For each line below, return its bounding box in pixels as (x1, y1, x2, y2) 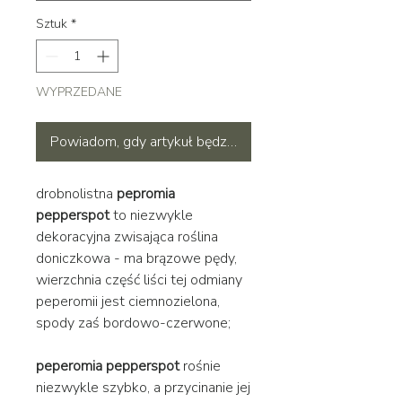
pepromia (117, 183, 175, 204)
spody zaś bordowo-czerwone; (36, 312, 231, 333)
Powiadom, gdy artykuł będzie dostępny (50, 131, 300, 152)
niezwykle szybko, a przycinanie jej (36, 377, 250, 398)
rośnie (183, 355, 221, 376)
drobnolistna (36, 183, 117, 204)
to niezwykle (109, 205, 193, 225)
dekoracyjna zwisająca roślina (36, 226, 218, 247)
